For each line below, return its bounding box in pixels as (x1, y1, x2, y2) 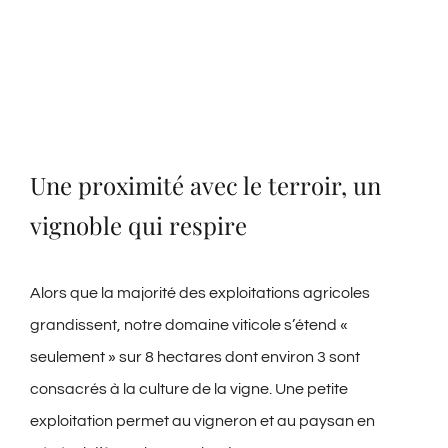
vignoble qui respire (29, 209, 247, 242)
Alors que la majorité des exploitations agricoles (29, 285, 370, 302)
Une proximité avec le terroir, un (29, 169, 381, 202)
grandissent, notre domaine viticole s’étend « (29, 317, 348, 334)
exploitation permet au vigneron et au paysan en (29, 413, 375, 430)
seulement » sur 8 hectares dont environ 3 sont (29, 349, 360, 366)
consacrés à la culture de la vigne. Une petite (29, 381, 348, 398)
